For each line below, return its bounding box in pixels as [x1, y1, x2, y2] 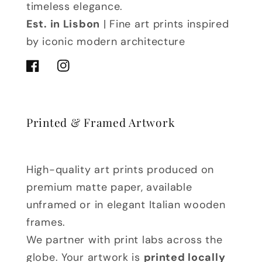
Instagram [56, 66, 106, 80]
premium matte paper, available [26, 180, 192, 195]
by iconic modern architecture [26, 35, 185, 49]
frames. [26, 215, 66, 230]
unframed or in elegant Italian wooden [26, 198, 226, 212]
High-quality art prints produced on [26, 163, 215, 177]
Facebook [26, 66, 74, 80]
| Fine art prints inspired [100, 17, 229, 32]
